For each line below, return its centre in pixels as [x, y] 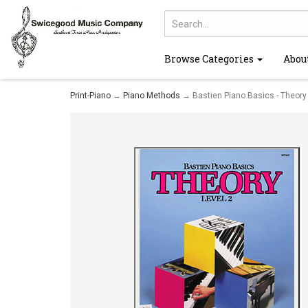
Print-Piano [90, 96]
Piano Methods [152, 96]
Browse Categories [210, 58]
